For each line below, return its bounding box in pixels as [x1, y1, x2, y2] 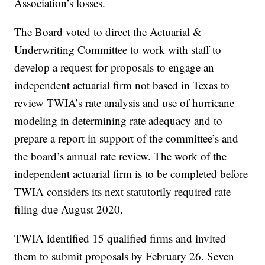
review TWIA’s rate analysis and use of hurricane [14, 95, 235, 111]
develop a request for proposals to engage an [14, 60, 215, 75]
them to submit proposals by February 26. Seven [14, 248, 235, 264]
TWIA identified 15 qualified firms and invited [14, 231, 227, 246]
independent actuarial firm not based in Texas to [14, 77, 230, 93]
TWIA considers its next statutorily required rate [14, 184, 231, 199]
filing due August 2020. [14, 202, 124, 217]
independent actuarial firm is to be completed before [14, 166, 248, 182]
